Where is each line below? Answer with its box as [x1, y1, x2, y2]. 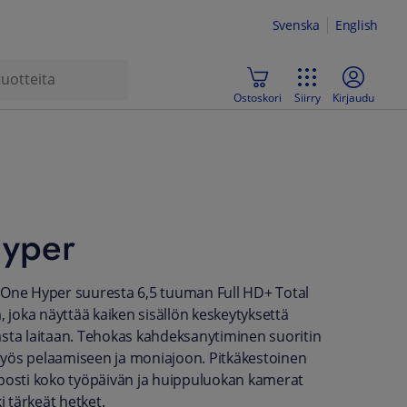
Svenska [272, 17, 320, 34]
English [334, 17, 378, 34]
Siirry [293, 90, 321, 104]
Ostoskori [233, 90, 282, 104]
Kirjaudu [333, 90, 374, 104]
